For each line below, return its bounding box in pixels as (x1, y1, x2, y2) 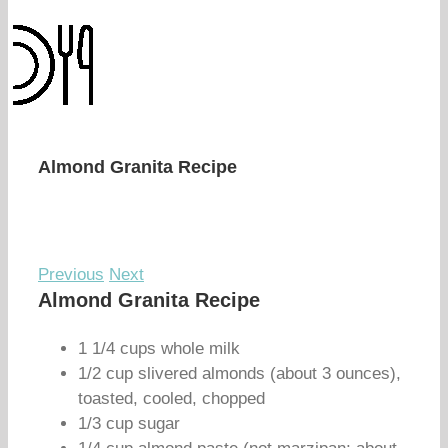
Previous (38, 265, 104, 284)
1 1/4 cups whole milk (78, 339, 240, 358)
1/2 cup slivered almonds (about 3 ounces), (78, 364, 401, 383)
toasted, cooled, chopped (78, 389, 265, 408)
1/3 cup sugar (78, 414, 180, 433)
